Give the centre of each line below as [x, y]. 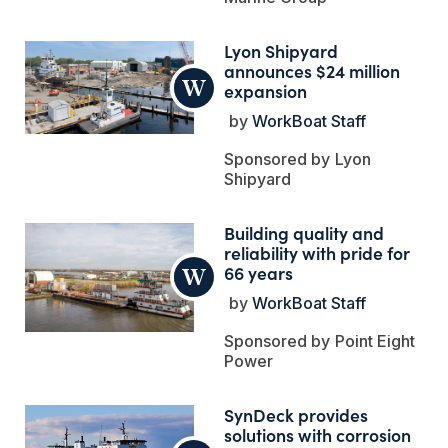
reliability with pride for [317, 252]
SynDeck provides [296, 414]
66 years [259, 272]
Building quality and [304, 232]
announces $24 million [312, 70]
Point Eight [375, 340]
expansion [266, 90]
